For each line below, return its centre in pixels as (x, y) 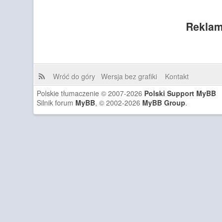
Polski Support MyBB (180, 93)
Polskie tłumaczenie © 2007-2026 (91, 93)
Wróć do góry (76, 76)
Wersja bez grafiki (131, 76)
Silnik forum (56, 102)
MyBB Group (164, 102)
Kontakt (176, 76)
